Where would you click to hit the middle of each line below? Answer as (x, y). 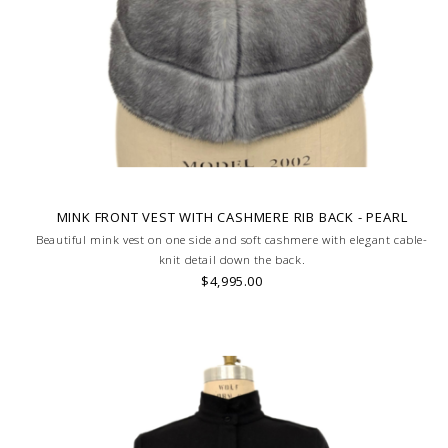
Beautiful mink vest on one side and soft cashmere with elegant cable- (232, 240)
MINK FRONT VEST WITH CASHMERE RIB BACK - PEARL (232, 217)
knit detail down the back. (232, 260)
